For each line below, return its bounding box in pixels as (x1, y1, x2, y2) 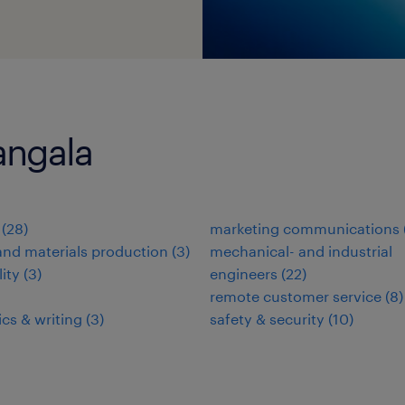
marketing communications (210, 220, 400, 237)
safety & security (210, 310, 325, 327)
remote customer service (210, 287, 381, 305)
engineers (210, 265, 278, 282)
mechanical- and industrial (210, 242, 392, 259)
